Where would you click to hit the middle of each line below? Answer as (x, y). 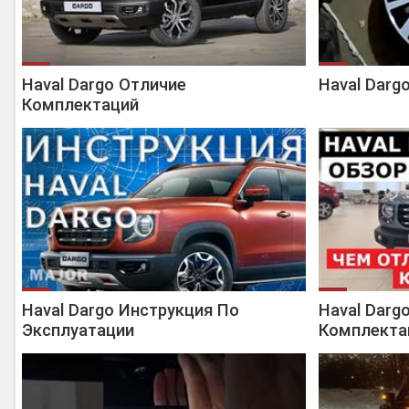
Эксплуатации (78, 330)
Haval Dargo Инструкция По (131, 310)
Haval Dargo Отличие (104, 84)
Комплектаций (80, 105)
